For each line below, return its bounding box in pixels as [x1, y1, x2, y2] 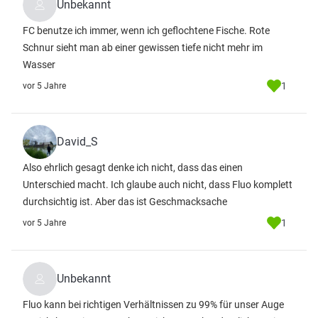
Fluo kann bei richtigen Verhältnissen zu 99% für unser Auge [23, 299, 284, 310]
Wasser [23, 59, 55, 70]
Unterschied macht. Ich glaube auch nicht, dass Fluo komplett [23, 179, 292, 190]
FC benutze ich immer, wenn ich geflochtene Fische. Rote [23, 25, 270, 36]
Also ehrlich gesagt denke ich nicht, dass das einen [23, 162, 243, 173]
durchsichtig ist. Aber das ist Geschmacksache [23, 196, 227, 207]
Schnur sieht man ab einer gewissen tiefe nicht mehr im [23, 42, 263, 53]
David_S [57, 135, 98, 148]
